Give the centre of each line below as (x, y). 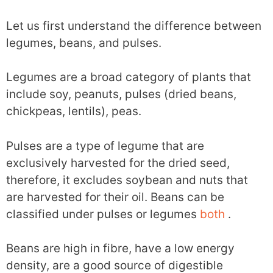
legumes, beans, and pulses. (84, 43)
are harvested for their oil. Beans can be (115, 197)
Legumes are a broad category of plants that (129, 77)
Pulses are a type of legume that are (105, 146)
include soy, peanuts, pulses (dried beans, (121, 94)
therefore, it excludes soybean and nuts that (127, 180)
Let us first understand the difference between (134, 26)
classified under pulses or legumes (103, 214)
